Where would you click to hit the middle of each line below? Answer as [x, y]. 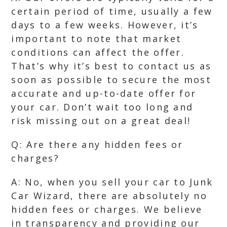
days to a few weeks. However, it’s [105, 25]
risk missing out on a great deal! [101, 121]
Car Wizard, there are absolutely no [109, 196]
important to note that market [97, 39]
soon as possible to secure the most [111, 80]
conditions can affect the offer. [98, 52]
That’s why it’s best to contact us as [111, 66]
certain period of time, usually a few [112, 11]
